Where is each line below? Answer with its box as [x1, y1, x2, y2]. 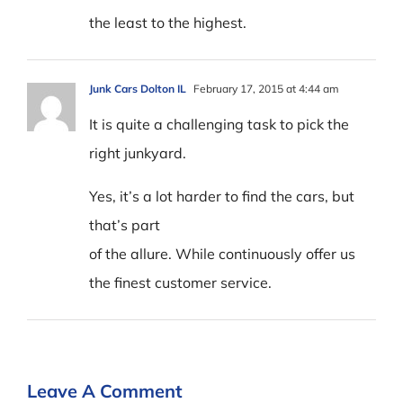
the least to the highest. [89, 13, 246, 31]
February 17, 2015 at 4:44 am [191, 81, 339, 95]
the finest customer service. [89, 273, 272, 291]
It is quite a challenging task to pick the [89, 114, 349, 133]
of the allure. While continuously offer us [89, 244, 355, 263]
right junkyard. [89, 143, 186, 162]
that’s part [89, 215, 160, 234]
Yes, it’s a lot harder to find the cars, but [89, 186, 354, 205]
